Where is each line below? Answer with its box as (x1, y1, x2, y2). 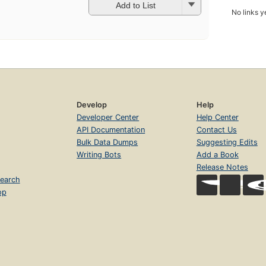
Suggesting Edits (196, 138, 258, 147)
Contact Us (196, 125, 237, 135)
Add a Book (196, 150, 239, 160)
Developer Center (77, 113, 140, 122)
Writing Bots (77, 150, 122, 160)
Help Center (196, 113, 239, 122)
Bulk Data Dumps (77, 138, 138, 147)
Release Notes (196, 163, 248, 172)
